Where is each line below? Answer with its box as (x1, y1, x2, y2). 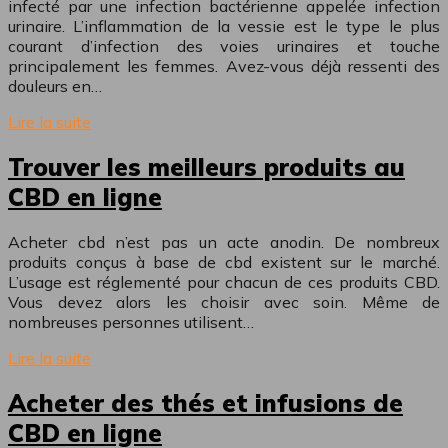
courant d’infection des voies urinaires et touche (8, 35, 440, 56)
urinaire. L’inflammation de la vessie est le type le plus (8, 15, 440, 36)
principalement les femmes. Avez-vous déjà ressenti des (8, 55, 440, 76)
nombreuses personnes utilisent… (8, 311, 254, 332)
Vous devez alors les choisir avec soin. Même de (8, 291, 440, 312)
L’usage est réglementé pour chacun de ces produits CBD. (8, 271, 440, 292)
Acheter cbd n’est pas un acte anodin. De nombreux (8, 231, 440, 252)
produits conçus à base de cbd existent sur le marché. (8, 251, 440, 272)
